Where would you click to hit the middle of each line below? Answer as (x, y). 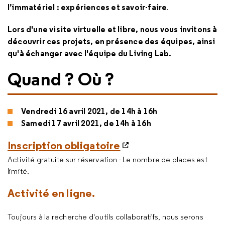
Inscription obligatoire (64, 145)
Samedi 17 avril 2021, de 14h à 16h (86, 123)
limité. (19, 171)
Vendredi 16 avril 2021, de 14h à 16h (89, 111)
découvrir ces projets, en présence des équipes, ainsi (111, 41)
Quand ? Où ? (61, 79)
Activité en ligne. (51, 193)
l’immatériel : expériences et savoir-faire (87, 7)
